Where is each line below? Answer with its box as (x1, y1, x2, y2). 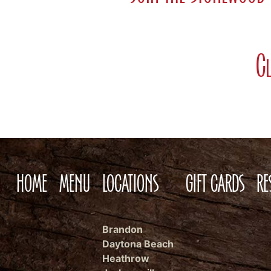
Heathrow (102, 252, 149, 265)
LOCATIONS (102, 171, 158, 198)
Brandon (102, 223, 143, 236)
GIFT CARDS (185, 171, 244, 198)
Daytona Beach (102, 238, 174, 250)
